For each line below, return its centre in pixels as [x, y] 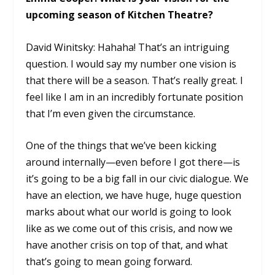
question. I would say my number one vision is [131, 64]
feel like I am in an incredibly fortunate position [135, 97]
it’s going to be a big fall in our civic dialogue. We [137, 179]
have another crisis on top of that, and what [127, 245]
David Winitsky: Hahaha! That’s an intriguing [128, 47]
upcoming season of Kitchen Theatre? [120, 15]
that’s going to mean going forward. [109, 262]
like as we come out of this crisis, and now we [130, 229]
